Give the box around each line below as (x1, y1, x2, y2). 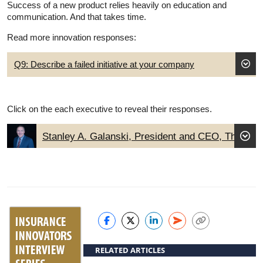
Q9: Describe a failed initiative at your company (14, 59, 194, 69)
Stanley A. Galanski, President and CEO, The (42, 130, 241, 142)
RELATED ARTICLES (95, 244, 165, 255)
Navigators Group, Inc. (42, 146, 142, 158)
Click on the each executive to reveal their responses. (7, 103, 212, 114)
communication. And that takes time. (7, 11, 146, 22)
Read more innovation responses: (7, 32, 136, 42)
